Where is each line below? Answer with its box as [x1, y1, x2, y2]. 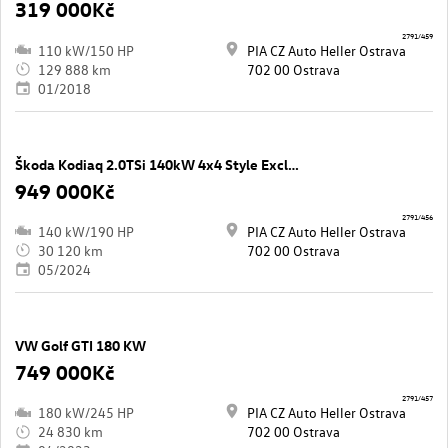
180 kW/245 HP [38, 403, 134, 423]
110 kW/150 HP [38, 40, 134, 60]
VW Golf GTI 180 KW [15, 335, 146, 355]
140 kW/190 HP [38, 221, 134, 241]
